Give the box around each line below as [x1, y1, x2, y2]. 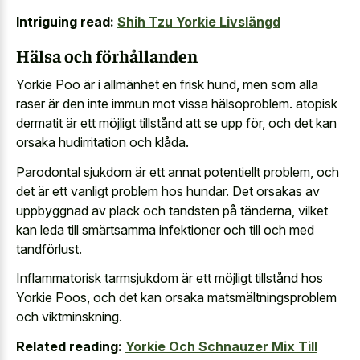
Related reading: [16, 337, 122, 354]
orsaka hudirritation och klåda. [16, 134, 189, 151]
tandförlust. [16, 240, 82, 257]
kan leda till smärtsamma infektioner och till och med [16, 221, 314, 238]
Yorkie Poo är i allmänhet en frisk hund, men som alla [16, 76, 318, 93]
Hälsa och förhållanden [16, 43, 198, 67]
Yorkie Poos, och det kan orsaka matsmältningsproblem [16, 289, 337, 306]
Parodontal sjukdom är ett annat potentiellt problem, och [16, 163, 339, 180]
